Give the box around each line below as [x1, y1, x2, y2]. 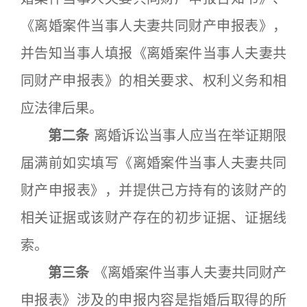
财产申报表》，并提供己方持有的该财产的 [21, 182, 286, 199]
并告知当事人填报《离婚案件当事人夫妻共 [21, 45, 286, 62]
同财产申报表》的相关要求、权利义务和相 [21, 73, 286, 89]
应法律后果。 [21, 100, 103, 116]
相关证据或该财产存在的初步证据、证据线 [21, 210, 286, 226]
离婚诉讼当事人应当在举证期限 [89, 127, 287, 144]
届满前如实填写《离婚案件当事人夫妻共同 [21, 155, 286, 171]
